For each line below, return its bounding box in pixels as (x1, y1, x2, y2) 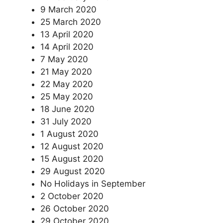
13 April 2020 (40, 29, 94, 39)
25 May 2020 (40, 92, 93, 102)
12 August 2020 (40, 141, 104, 151)
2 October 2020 (40, 191, 104, 201)
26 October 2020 (40, 204, 109, 214)
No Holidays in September (40, 179, 145, 189)
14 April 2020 (40, 42, 94, 52)
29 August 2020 (40, 166, 105, 176)
